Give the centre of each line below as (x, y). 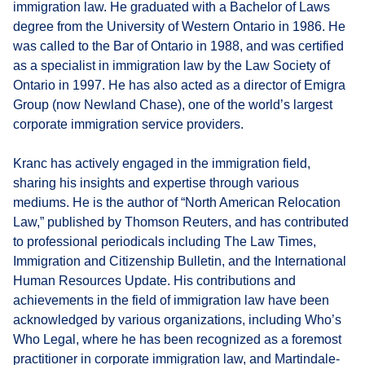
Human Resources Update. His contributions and (154, 281)
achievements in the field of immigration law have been (171, 301)
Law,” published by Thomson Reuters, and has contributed (181, 222)
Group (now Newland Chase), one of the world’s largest (173, 105)
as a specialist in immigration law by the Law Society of (172, 66)
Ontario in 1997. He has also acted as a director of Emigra (179, 86)
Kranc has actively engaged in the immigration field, (162, 164)
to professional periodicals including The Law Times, (165, 242)
